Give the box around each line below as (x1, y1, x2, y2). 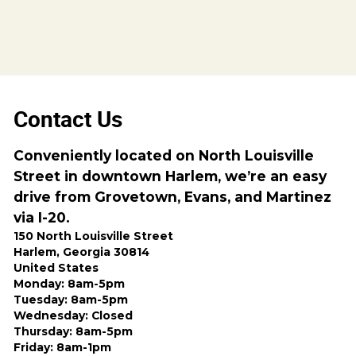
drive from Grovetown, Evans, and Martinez (14, 188, 332, 206)
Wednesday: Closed (14, 309, 133, 323)
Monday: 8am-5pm (14, 277, 126, 291)
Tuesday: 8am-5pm (14, 293, 129, 307)
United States (14, 261, 99, 275)
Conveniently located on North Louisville (14, 147, 315, 164)
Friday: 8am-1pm (14, 341, 112, 354)
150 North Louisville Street (14, 230, 174, 243)
